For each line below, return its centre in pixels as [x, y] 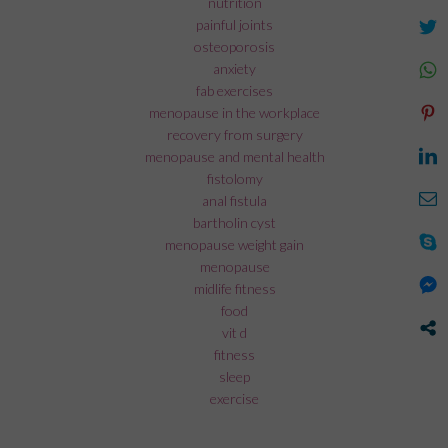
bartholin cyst [235, 222]
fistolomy [234, 178]
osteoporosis [235, 46]
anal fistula [235, 200]
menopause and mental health [234, 156]
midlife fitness [234, 288]
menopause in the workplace [235, 112]
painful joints [235, 24]
